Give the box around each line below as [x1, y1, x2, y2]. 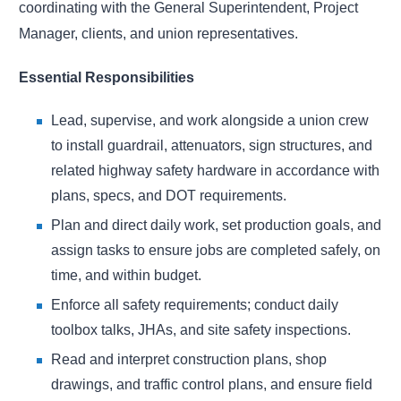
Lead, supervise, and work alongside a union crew [51, 113, 369, 129]
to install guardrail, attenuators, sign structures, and [51, 138, 372, 154]
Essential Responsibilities [19, 70, 194, 86]
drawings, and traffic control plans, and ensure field [51, 377, 372, 393]
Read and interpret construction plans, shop [51, 352, 327, 368]
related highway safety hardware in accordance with [51, 163, 380, 179]
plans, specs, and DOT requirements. [51, 188, 286, 204]
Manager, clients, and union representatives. [19, 26, 298, 42]
